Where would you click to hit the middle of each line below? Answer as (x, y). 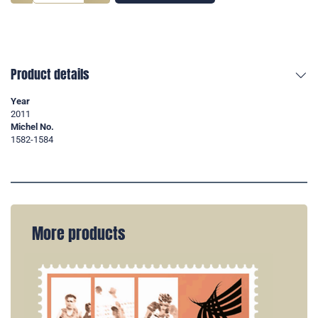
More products (78, 234)
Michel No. (32, 127)
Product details (50, 75)
